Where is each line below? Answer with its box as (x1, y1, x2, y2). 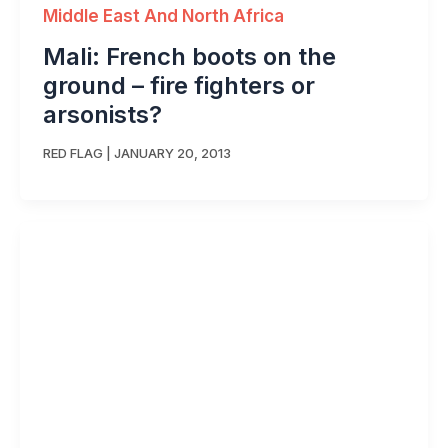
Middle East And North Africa (42, 6, 284, 27)
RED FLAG (42, 144, 103, 161)
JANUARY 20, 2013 (113, 144, 231, 161)
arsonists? (42, 100, 162, 130)
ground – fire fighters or (42, 71, 315, 101)
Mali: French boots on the (42, 42, 336, 72)
